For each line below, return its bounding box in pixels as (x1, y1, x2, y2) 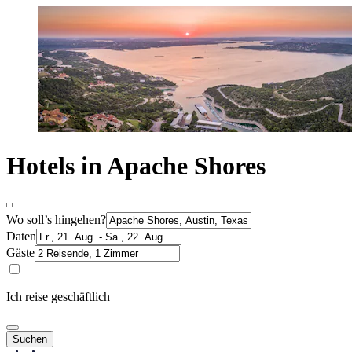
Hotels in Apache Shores (6, 152, 266, 181)
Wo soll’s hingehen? (6, 212, 106, 226)
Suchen (13, 332, 47, 345)
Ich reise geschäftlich (6, 289, 110, 303)
